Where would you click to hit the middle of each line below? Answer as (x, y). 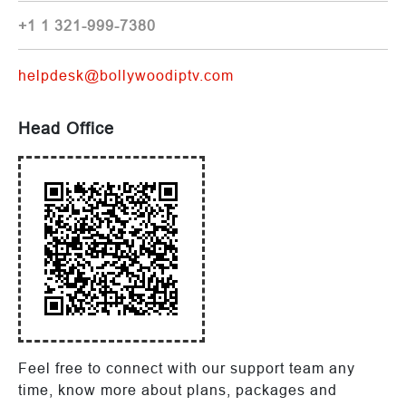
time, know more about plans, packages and (178, 389)
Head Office (66, 128)
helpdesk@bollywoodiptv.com (126, 75)
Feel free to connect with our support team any (187, 367)
